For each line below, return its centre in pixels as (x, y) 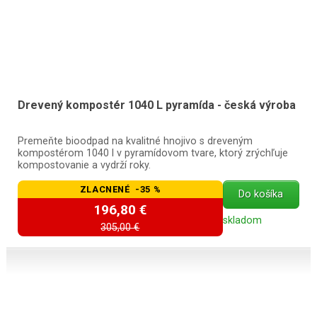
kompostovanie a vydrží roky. (84, 165)
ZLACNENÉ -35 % (120, 190)
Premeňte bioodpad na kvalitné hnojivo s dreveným (135, 141)
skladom (242, 220)
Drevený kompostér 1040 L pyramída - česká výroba (156, 105)
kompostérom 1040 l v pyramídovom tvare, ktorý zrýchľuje (152, 153)
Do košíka (261, 195)
